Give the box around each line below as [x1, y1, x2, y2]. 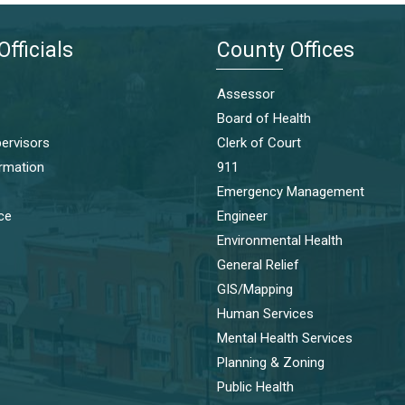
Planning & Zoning [217, 353, 325, 371]
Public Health [217, 378, 294, 395]
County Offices [217, 37, 354, 62]
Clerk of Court [217, 134, 301, 151]
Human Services [217, 305, 314, 322]
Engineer [217, 207, 268, 224]
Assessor [217, 85, 275, 102]
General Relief [217, 256, 299, 273]
